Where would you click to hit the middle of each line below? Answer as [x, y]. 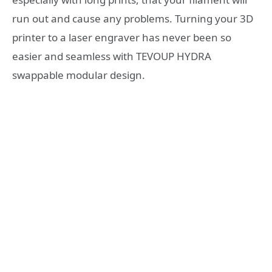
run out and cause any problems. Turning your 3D [133, 19]
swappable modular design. [79, 75]
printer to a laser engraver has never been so [122, 38]
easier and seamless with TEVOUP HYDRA [112, 56]
